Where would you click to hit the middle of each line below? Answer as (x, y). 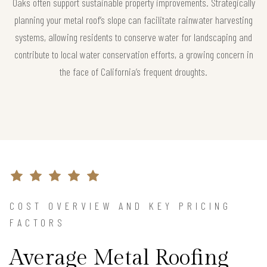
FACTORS (38, 222)
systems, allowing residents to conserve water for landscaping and (133, 37)
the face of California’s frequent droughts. (133, 71)
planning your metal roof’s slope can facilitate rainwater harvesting (133, 19)
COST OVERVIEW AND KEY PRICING (120, 205)
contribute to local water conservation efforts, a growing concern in (133, 54)
